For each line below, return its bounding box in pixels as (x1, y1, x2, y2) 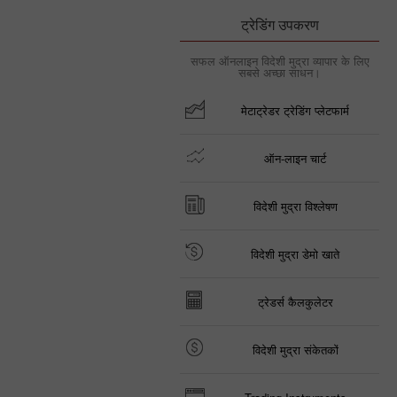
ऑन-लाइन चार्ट (264, 150, 326, 167)
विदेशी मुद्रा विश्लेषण (253, 198, 338, 214)
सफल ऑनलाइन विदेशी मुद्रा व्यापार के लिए (190, 52, 370, 69)
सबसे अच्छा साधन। (238, 64, 321, 81)
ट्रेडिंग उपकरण (240, 14, 319, 35)
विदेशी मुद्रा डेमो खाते (251, 245, 339, 262)
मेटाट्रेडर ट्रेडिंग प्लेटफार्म (241, 102, 349, 119)
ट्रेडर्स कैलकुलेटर (257, 293, 333, 310)
